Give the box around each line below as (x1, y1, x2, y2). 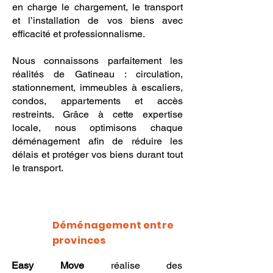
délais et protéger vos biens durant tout (12, 149, 183, 160)
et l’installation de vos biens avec (12, 15, 183, 26)
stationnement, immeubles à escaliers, (12, 82, 183, 93)
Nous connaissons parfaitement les (12, 55, 183, 66)
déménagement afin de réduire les (12, 135, 183, 147)
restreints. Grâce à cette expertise (12, 108, 183, 120)
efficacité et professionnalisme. (12, 28, 145, 40)
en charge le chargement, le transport (12, 1, 183, 13)
